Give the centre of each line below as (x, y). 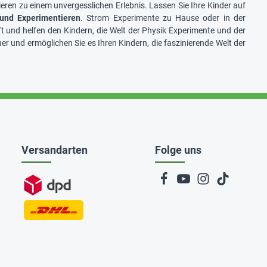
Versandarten (55, 150)
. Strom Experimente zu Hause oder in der (163, 18)
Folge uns (178, 150)
